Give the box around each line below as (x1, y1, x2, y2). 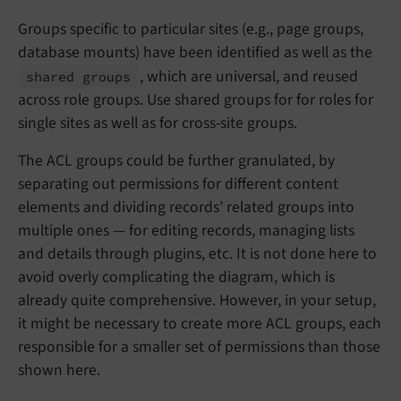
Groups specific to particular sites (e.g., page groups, (18, 18, 363, 41)
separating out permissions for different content (18, 173, 338, 196)
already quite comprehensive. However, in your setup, (18, 289, 376, 312)
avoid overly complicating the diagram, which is (18, 266, 335, 289)
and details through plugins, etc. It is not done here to (18, 243, 377, 266)
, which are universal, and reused (139, 65, 358, 89)
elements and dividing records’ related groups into (18, 196, 354, 219)
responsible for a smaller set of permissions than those (18, 336, 380, 359)
